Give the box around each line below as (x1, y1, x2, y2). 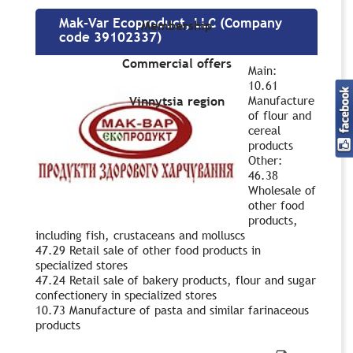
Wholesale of (248, 181, 316, 198)
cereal (248, 121, 281, 138)
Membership (141, 17, 212, 35)
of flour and (248, 106, 311, 123)
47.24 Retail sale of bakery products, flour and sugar (35, 271, 316, 288)
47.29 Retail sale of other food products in (35, 241, 261, 258)
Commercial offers (121, 54, 232, 72)
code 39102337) (59, 28, 162, 46)
